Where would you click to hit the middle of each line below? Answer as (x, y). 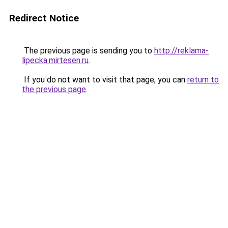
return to (203, 80)
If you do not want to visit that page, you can (105, 80)
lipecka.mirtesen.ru (55, 60)
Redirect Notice (44, 18)
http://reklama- (181, 51)
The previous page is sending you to (88, 51)
